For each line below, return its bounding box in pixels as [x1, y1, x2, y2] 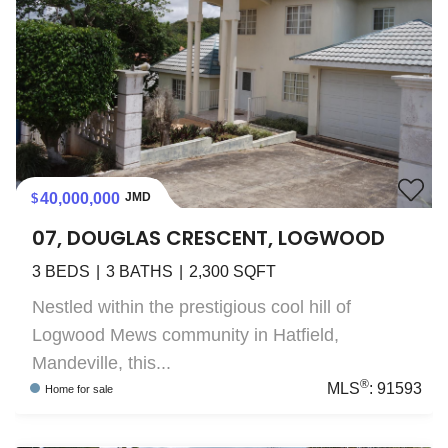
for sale [76, 382, 113, 395]
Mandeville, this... [32, 352, 171, 373]
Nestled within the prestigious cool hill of [32, 296, 351, 317]
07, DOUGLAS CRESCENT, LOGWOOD [32, 223, 385, 252]
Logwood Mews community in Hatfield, [32, 324, 339, 345]
